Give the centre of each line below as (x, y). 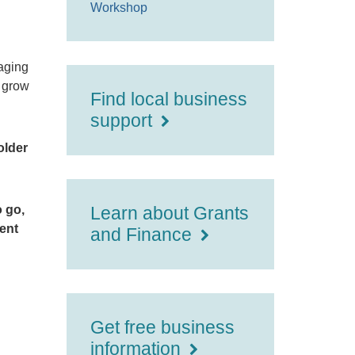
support (123, 120)
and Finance (143, 235)
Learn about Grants (169, 213)
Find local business (168, 99)
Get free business (162, 327)
